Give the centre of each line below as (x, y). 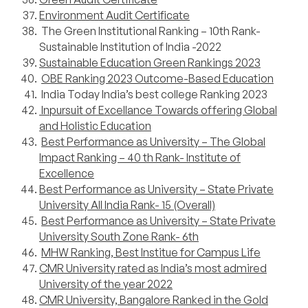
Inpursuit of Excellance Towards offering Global (158, 110)
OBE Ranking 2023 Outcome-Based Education (157, 79)
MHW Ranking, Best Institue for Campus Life (151, 253)
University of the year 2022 (106, 284)
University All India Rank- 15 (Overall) (127, 205)
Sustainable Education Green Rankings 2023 (150, 63)
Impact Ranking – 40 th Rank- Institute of (140, 158)
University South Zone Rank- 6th (119, 237)
